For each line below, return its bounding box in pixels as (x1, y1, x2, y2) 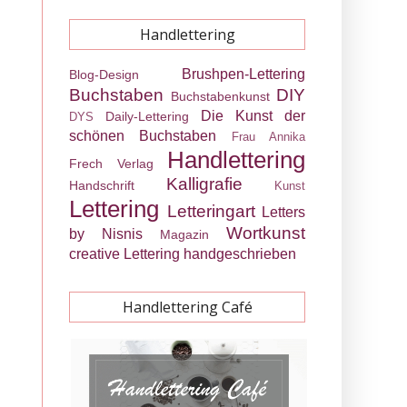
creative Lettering (69, 246, 180, 262)
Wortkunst (226, 223, 305, 243)
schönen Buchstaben (69, 128, 217, 144)
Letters (262, 204, 305, 220)
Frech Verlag (69, 156, 154, 171)
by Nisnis (69, 226, 143, 242)
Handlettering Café (122, 297, 253, 317)
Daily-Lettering (105, 109, 189, 124)
